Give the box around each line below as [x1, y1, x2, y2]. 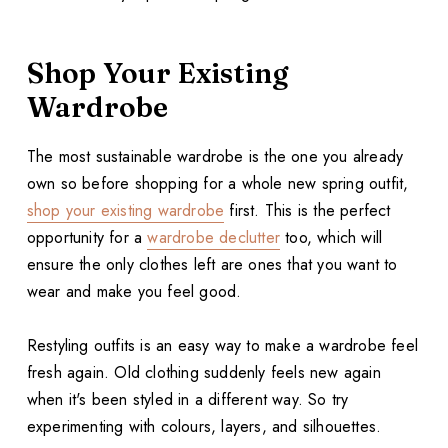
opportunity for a [26, 225, 148, 249]
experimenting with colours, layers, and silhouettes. [26, 414, 382, 438]
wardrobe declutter [147, 225, 281, 249]
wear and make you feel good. [26, 279, 242, 303]
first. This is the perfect [224, 198, 391, 222]
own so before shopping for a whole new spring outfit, [26, 171, 409, 195]
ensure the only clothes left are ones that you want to [26, 252, 398, 276]
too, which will [280, 225, 383, 249]
